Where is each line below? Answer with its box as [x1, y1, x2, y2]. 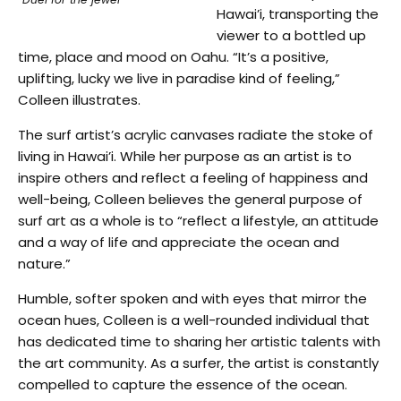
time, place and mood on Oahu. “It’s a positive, [18, 47, 328, 66]
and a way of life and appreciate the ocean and [18, 232, 339, 252]
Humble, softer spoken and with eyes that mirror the [18, 288, 367, 308]
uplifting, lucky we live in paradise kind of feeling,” [18, 68, 340, 88]
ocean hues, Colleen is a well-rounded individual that [18, 310, 370, 329]
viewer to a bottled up [217, 25, 367, 45]
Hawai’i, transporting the [217, 4, 380, 23]
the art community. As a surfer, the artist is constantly [18, 353, 379, 372]
